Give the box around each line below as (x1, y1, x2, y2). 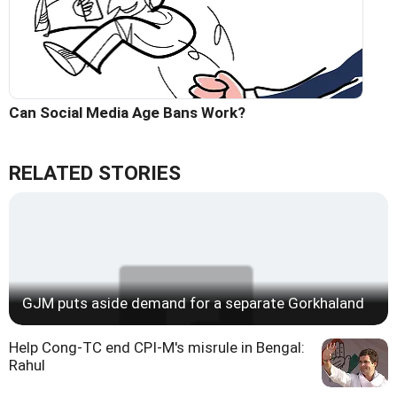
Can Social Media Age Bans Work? (9, 104, 245, 122)
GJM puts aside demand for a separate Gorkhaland (22, 294, 364, 313)
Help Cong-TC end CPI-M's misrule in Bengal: (9, 339, 305, 357)
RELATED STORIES (9, 161, 181, 186)
